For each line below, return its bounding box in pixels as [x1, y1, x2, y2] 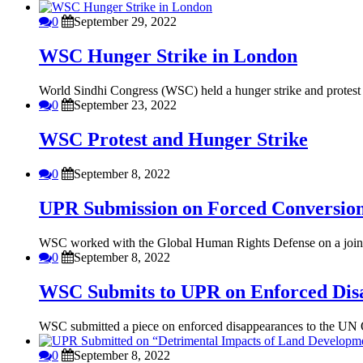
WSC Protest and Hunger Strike [39, 129, 308, 151]
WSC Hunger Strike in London [39, 45, 297, 67]
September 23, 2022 [74, 98, 177, 113]
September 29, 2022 [74, 15, 177, 29]
